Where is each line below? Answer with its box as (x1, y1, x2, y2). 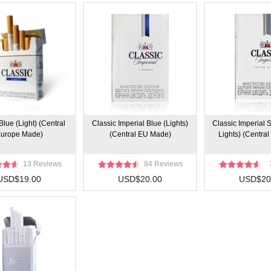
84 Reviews (143, 160, 183, 168)
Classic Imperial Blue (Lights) (92, 119, 188, 128)
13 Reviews (22, 160, 62, 168)
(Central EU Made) (109, 130, 171, 139)
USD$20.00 (118, 174, 162, 184)
